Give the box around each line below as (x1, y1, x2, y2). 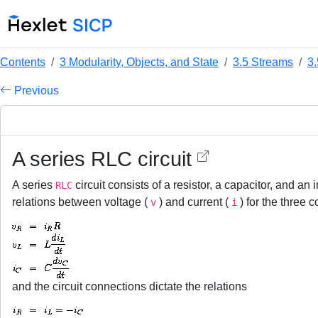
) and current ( (156, 196, 231, 208)
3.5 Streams (233, 56, 293, 68)
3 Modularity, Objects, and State (60, 56, 219, 68)
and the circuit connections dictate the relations (12, 280, 247, 292)
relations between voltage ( (12, 196, 150, 208)
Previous (11, 84, 59, 97)
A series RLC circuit (12, 148, 197, 170)
